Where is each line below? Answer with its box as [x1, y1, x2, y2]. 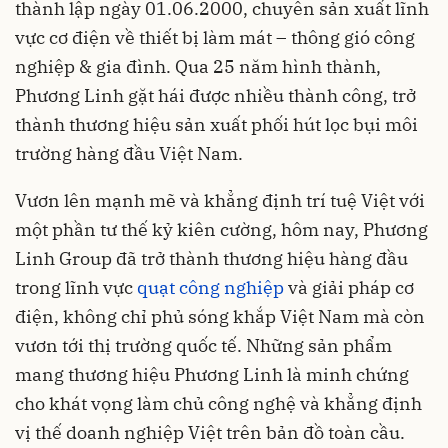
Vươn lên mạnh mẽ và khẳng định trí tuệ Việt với [15, 189, 425, 213]
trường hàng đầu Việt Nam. [15, 142, 243, 166]
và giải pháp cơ [284, 276, 414, 300]
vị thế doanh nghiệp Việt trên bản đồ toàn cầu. [15, 421, 405, 445]
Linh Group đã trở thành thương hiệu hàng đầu [15, 247, 408, 271]
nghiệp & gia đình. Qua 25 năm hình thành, [15, 55, 381, 79]
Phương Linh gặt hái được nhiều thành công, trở [15, 84, 416, 108]
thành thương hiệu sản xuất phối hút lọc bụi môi [15, 113, 418, 137]
